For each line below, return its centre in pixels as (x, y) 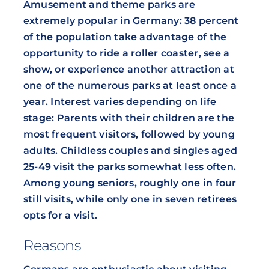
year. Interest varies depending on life (120, 101)
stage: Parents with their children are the (129, 118)
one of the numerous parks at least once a (130, 85)
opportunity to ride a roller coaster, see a (126, 53)
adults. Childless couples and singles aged (130, 150)
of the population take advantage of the (125, 37)
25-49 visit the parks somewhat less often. (130, 166)
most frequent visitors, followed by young (129, 134)
